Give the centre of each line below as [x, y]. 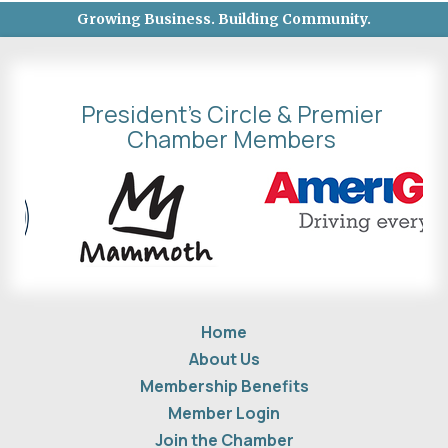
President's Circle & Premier [231, 114]
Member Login [224, 413]
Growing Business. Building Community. [224, 19]
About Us [224, 359]
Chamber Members [231, 139]
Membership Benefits [224, 386]
